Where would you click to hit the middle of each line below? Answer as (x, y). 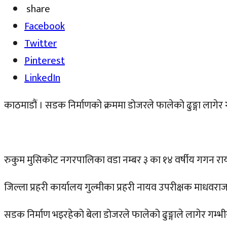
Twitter (41, 43)
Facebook (45, 26)
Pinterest (45, 61)
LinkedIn (42, 78)
